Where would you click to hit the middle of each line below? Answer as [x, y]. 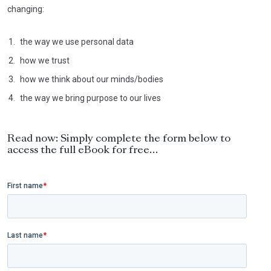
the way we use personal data [77, 41]
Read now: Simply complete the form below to [119, 139]
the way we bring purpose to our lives [90, 98]
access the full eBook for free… [83, 150]
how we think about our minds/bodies [92, 79]
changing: [26, 9]
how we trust [45, 60]
